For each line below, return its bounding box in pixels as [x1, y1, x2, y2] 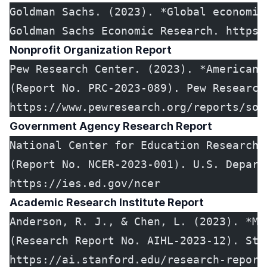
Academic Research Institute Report [10, 196, 204, 209]
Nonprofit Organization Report [10, 44, 172, 57]
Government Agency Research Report [10, 120, 212, 133]
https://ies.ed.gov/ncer [10, 177, 160, 190]
